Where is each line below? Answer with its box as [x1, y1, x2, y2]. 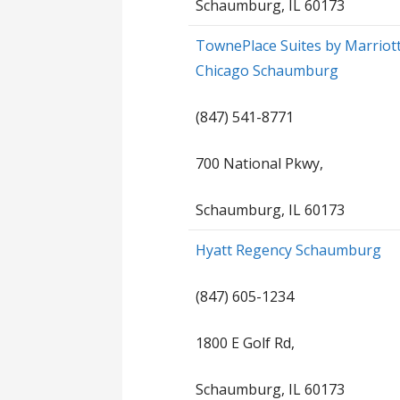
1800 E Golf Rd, [196, 332, 296, 353]
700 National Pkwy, [196, 153, 324, 173]
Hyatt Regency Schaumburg [196, 239, 382, 260]
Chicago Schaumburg [196, 60, 339, 80]
